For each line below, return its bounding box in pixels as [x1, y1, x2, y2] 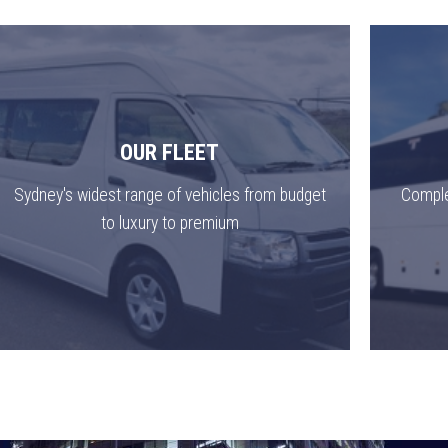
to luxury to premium [100, 213, 239, 233]
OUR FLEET [120, 139, 220, 165]
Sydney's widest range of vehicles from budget [13, 185, 326, 205]
